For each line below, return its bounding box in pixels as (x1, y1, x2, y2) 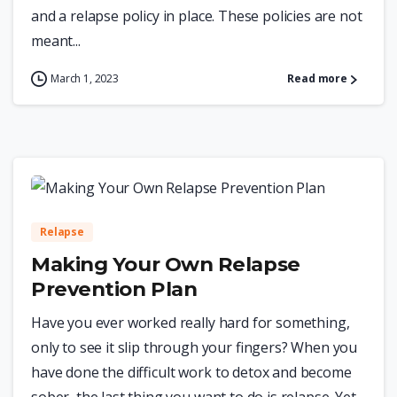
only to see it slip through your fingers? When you (31, 338, 358, 358)
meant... (31, 31, 81, 51)
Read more (287, 71, 347, 87)
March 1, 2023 (51, 71, 119, 87)
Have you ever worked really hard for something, (31, 313, 350, 333)
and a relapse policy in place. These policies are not (31, 6, 362, 27)
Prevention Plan (31, 276, 198, 302)
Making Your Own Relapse (31, 252, 300, 277)
